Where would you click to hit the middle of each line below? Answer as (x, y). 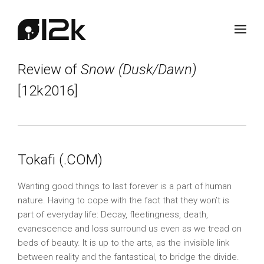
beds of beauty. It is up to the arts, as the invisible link (123, 243)
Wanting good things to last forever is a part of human (125, 186)
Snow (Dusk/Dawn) (139, 70)
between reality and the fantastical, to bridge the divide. (128, 257)
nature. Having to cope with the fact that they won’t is (123, 200)
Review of (49, 70)
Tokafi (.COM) (60, 160)
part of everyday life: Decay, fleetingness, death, (113, 214)
